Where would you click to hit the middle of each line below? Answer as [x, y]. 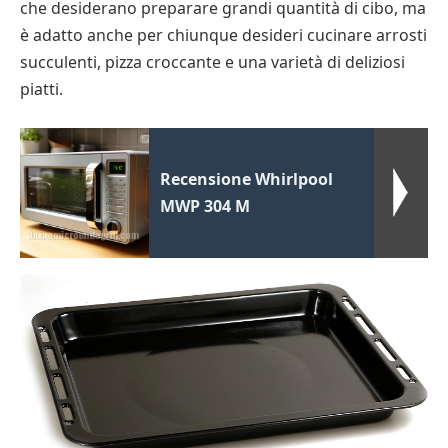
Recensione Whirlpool [247, 178]
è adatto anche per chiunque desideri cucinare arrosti [223, 35]
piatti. [41, 89]
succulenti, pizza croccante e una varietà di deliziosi [212, 62]
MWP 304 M [205, 205]
